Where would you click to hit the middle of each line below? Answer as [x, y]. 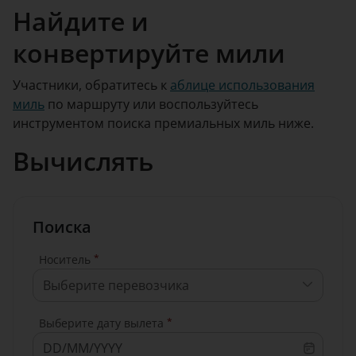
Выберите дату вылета [101, 323]
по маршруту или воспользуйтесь [151, 104]
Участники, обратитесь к [91, 85]
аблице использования [242, 85]
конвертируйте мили [149, 53]
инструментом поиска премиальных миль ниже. [163, 124]
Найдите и [81, 21]
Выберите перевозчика [116, 286]
